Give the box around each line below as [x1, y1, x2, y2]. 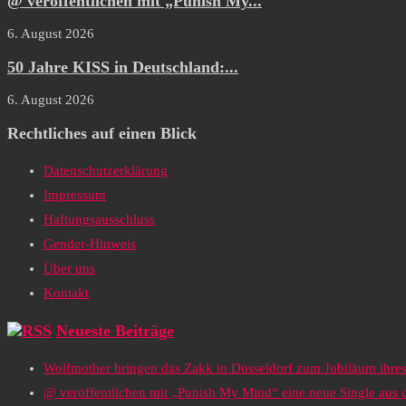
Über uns [43, 261, 95, 276]
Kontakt [43, 285, 89, 301]
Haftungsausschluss [43, 212, 155, 227]
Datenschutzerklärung [43, 163, 168, 179]
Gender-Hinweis [43, 237, 136, 252]
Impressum [43, 188, 106, 203]
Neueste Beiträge [56, 321, 174, 340]
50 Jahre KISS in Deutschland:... [7, 57, 238, 76]
